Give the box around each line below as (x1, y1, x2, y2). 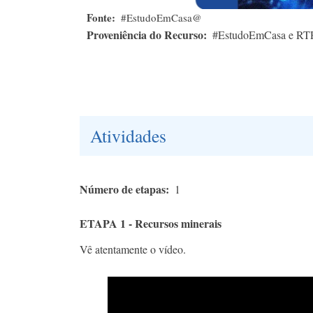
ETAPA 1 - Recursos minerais (80, 215, 221, 232)
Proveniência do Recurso (87, 27, 203, 43)
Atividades (90, 124, 166, 148)
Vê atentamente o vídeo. (80, 242, 186, 257)
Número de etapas (80, 181, 166, 198)
